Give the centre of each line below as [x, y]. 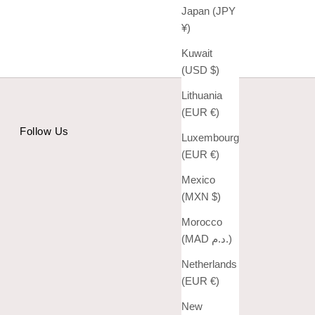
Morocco [201, 221]
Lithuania [201, 95]
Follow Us [44, 131]
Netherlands [209, 264]
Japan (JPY [208, 11]
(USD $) [214, 70]
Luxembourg [210, 137]
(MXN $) [216, 196]
